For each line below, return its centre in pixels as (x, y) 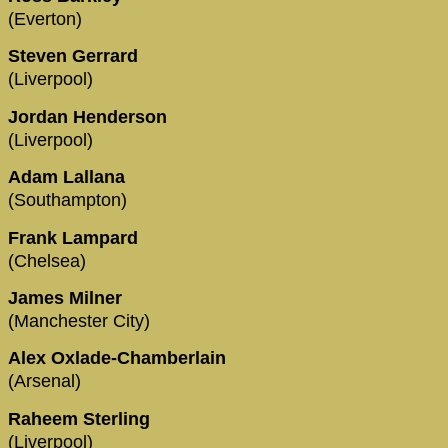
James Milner (67, 298)
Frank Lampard (75, 237)
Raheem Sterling (79, 418)
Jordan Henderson (90, 116)
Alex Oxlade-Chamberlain (119, 358)
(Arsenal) (44, 381)
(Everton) (45, 19)
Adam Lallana (69, 177)
